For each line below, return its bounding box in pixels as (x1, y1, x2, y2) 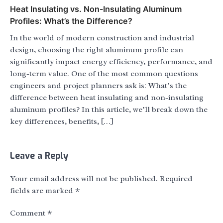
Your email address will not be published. (10, 174, 158, 184)
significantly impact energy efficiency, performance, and (10, 57, 213, 67)
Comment (10, 208, 47, 219)
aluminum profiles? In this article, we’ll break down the (10, 105, 208, 115)
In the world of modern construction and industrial (10, 33, 194, 43)
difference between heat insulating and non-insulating (10, 93, 204, 103)
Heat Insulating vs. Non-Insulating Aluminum (10, 4, 182, 14)
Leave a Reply (10, 150, 68, 162)
